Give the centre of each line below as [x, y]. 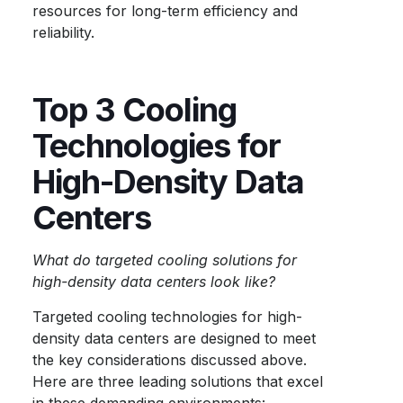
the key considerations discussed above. [170, 360]
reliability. [64, 32]
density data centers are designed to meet [175, 338]
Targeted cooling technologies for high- [168, 317]
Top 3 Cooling [135, 110]
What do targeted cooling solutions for [165, 260]
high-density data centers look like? [157, 282]
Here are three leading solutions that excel [178, 381]
